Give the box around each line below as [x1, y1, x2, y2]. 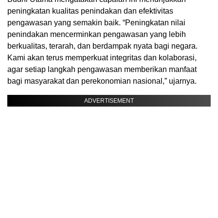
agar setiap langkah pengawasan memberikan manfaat [7, 65, 197, 74]
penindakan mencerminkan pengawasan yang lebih [7, 30, 186, 39]
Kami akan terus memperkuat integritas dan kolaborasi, [7, 54, 197, 62]
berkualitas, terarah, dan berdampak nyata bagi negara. [7, 42, 198, 51]
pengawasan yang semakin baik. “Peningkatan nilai [7, 18, 185, 27]
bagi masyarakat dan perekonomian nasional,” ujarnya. [7, 77, 197, 86]
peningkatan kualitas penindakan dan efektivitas [7, 7, 173, 16]
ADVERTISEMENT [84, 97, 134, 105]
